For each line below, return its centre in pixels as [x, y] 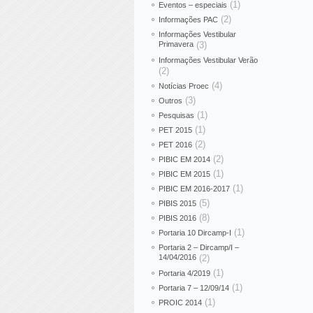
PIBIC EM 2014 [184, 159]
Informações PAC [188, 20]
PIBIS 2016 [177, 218]
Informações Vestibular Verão [208, 60]
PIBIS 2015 [177, 203]
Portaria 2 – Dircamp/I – [199, 247]
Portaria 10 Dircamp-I [195, 233]
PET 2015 [175, 130]
